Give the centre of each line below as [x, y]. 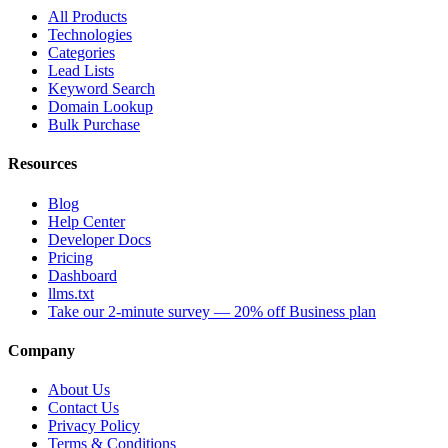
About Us [79, 390]
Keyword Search [101, 89]
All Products [87, 17]
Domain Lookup [100, 107]
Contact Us [83, 408]
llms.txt [71, 293]
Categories [81, 53]
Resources [42, 164]
